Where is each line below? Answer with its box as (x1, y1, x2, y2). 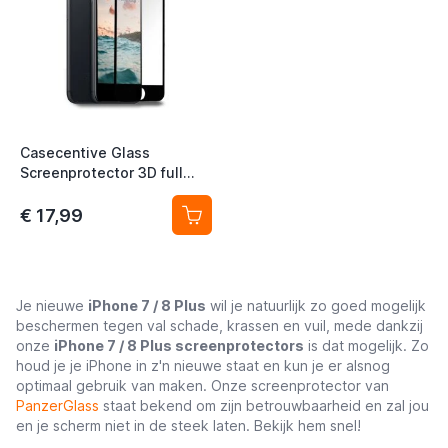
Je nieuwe (16, 296, 88, 314)
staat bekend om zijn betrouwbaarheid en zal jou (99, 396, 429, 414)
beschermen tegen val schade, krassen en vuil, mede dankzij (16, 316, 423, 334)
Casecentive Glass (20, 143, 150, 161)
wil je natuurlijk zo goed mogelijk (206, 296, 426, 314)
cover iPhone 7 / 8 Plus (20, 183, 179, 201)
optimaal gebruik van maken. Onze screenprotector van (16, 376, 389, 394)
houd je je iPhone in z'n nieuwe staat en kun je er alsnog (16, 356, 390, 374)
